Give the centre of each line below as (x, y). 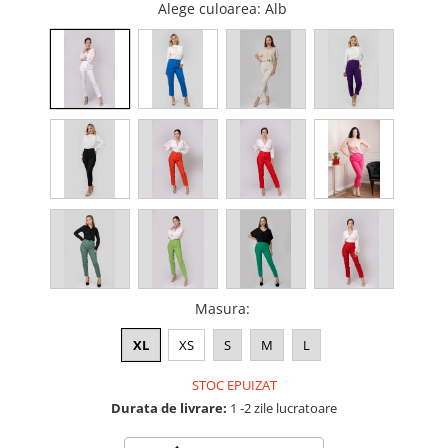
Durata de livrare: (169, 408)
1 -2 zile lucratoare (282, 408)
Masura (220, 308)
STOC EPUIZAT (233, 385)
